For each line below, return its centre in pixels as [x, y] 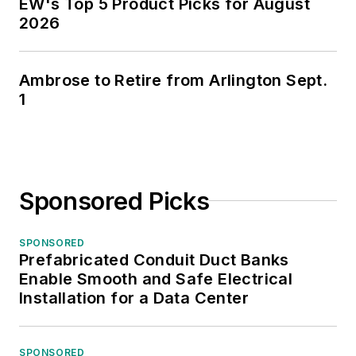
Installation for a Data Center [134, 298]
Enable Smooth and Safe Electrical [156, 279]
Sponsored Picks [114, 201]
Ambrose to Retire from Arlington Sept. [174, 80]
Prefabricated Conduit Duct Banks [154, 259]
